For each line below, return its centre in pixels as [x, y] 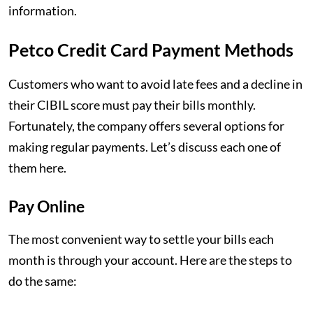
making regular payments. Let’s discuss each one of [145, 147]
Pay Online [48, 206]
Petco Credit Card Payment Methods [151, 50]
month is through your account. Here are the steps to [150, 260]
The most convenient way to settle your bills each [141, 239]
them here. [38, 168]
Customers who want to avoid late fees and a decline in [155, 84]
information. [44, 10]
